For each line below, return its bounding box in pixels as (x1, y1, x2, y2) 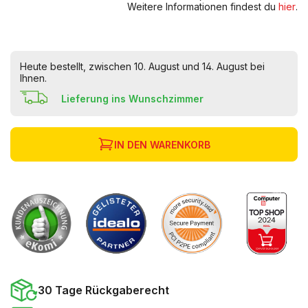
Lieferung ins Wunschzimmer (61, 93, 203, 105)
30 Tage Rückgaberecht (38, 283, 169, 297)
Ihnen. (20, 72, 47, 84)
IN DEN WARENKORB (113, 138, 210, 151)
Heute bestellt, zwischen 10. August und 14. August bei (20, 60, 265, 72)
